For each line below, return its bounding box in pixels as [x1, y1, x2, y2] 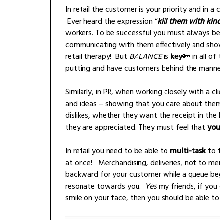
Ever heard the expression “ [65, 15, 157, 28]
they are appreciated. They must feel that [65, 121, 207, 134]
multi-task [170, 144, 206, 158]
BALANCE [129, 50, 162, 63]
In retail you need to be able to [65, 144, 170, 158]
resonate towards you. [65, 180, 145, 193]
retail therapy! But [65, 50, 129, 63]
